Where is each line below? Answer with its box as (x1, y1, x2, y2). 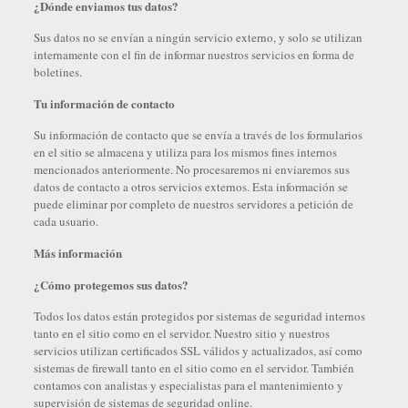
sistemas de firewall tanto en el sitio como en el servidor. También (33, 360, 354, 376)
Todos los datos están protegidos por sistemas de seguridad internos (33, 308, 365, 324)
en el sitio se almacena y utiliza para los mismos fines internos (33, 144, 337, 160)
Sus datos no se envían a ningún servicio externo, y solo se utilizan (33, 29, 362, 46)
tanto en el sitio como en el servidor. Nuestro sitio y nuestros (33, 325, 330, 342)
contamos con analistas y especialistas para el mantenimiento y (33, 377, 343, 393)
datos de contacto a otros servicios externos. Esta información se (33, 178, 348, 195)
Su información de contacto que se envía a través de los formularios (33, 127, 362, 143)
